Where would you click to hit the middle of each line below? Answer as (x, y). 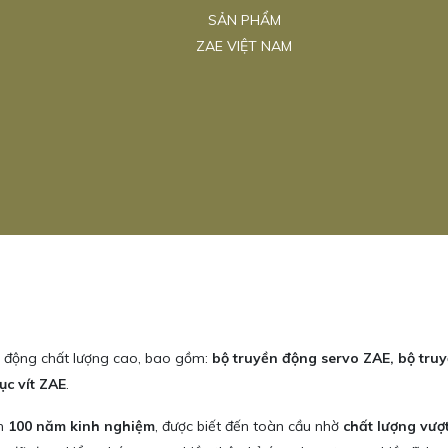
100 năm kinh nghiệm (81, 426)
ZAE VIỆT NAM (244, 46)
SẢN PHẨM (244, 20)
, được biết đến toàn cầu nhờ (249, 426)
